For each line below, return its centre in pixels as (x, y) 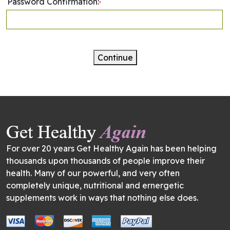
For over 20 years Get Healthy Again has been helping (111, 148)
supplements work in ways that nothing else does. (102, 197)
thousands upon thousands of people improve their (106, 160)
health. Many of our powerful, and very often (93, 173)
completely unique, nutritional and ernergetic (95, 185)
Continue (115, 57)
